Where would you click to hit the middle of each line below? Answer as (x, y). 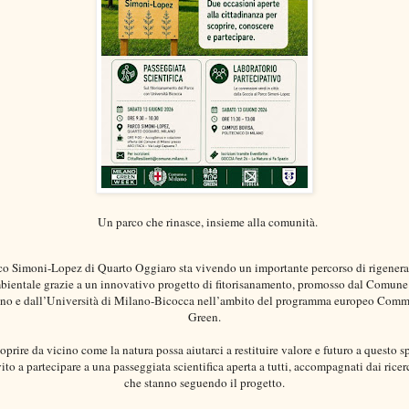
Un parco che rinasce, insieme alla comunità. (206, 222)
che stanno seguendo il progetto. (204, 382)
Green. (204, 316)
